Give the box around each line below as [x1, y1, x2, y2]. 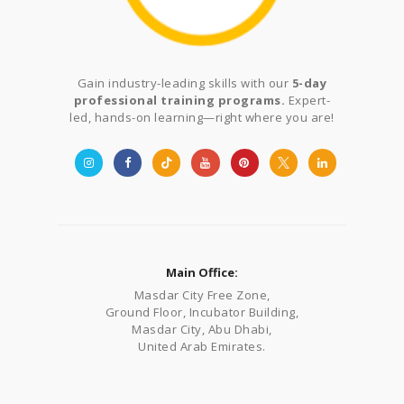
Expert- [285, 91, 331, 108]
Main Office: [166, 263, 238, 280]
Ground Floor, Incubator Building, [105, 303, 299, 320]
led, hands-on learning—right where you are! [69, 108, 335, 125]
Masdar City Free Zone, [133, 286, 271, 303]
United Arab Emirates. [138, 337, 266, 354]
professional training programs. [73, 91, 286, 108]
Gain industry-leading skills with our [77, 74, 292, 91]
